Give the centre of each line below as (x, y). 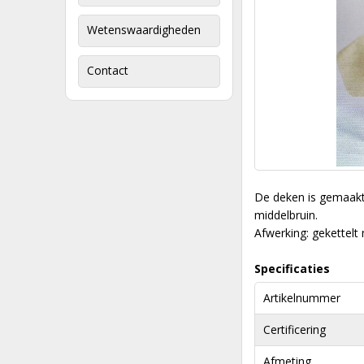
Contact (108, 70)
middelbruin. (286, 215)
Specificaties (292, 269)
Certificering (295, 329)
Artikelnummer (302, 298)
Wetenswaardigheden (144, 30)
